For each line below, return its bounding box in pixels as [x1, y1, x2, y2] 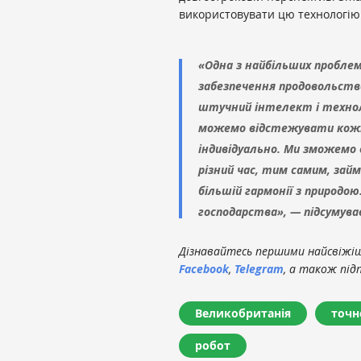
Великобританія [195, 305, 291, 321]
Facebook [179, 260, 229, 276]
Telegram [234, 260, 284, 276]
